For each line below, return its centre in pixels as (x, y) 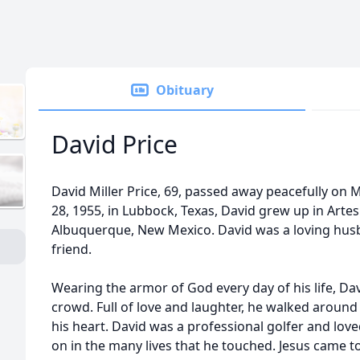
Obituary (185, 90)
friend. (72, 249)
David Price (115, 144)
